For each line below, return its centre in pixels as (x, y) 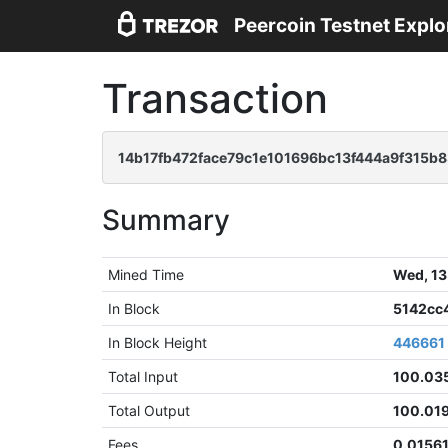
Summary (166, 220)
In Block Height (158, 342)
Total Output (149, 410)
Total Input (143, 376)
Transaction (215, 98)
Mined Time (146, 274)
